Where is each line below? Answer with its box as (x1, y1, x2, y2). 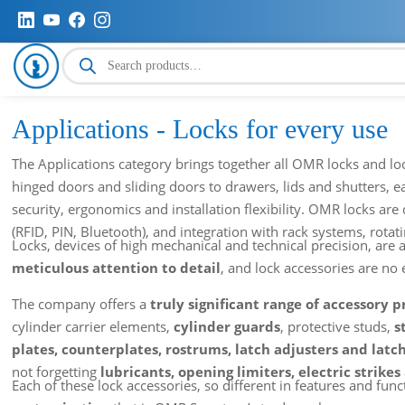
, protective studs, (280, 316, 395, 335)
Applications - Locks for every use (12, 113, 389, 144)
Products (61, 44, 117, 62)
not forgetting (12, 362, 98, 381)
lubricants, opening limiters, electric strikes (97, 362, 401, 381)
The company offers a (12, 294, 147, 313)
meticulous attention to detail (12, 258, 221, 277)
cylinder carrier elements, (12, 316, 171, 335)
